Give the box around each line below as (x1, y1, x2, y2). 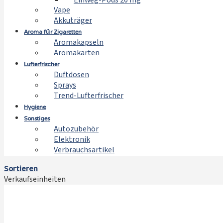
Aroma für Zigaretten (24, 25, 82, 40)
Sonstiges (24, 111, 50, 126)
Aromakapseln (54, 37, 104, 48)
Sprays (54, 80, 76, 91)
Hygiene (24, 100, 46, 115)
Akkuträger (54, 15, 92, 26)
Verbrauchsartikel (54, 145, 114, 155)
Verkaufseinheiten (4, 174, 66, 185)
